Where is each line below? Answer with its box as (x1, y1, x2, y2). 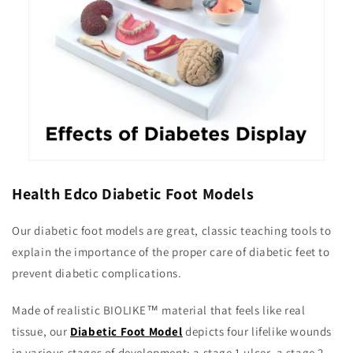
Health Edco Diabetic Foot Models (12, 184, 255, 205)
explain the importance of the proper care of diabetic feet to (12, 244, 330, 260)
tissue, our (12, 324, 71, 340)
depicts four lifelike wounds (182, 324, 333, 340)
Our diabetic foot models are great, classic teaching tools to (12, 223, 332, 239)
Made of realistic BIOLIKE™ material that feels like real (12, 303, 306, 318)
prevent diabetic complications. (12, 266, 182, 281)
